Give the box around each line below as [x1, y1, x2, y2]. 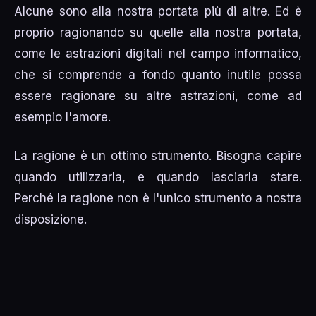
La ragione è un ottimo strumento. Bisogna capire [14, 149, 302, 164]
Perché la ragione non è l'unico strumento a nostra [14, 191, 302, 206]
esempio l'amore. [14, 109, 111, 124]
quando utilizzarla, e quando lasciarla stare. [14, 170, 302, 185]
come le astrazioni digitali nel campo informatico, [14, 46, 302, 61]
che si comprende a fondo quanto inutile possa [14, 67, 302, 82]
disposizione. [14, 212, 87, 227]
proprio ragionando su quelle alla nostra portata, [14, 25, 302, 39]
